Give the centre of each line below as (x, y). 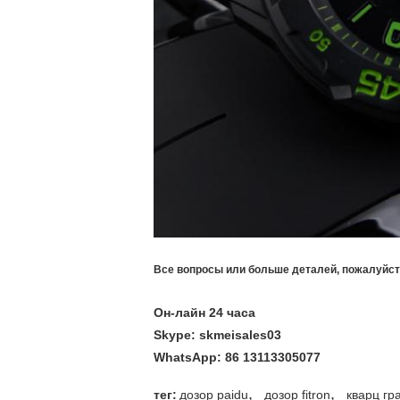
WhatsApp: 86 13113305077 (237, 357)
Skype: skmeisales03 (217, 335)
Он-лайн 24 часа (204, 312)
